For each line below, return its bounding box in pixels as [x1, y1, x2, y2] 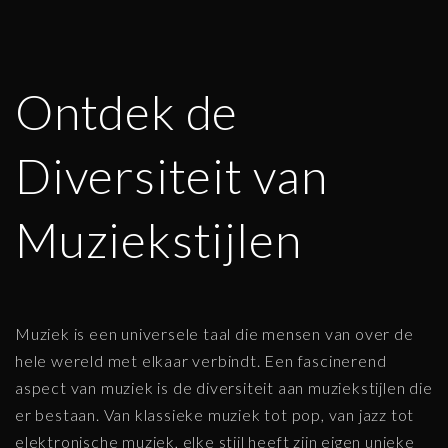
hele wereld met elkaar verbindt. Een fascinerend [15, 350, 387, 370]
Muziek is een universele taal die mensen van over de [15, 323, 414, 343]
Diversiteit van [15, 146, 328, 204]
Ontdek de [15, 82, 239, 140]
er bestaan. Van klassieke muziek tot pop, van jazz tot [15, 404, 415, 424]
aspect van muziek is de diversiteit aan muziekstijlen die [15, 377, 433, 397]
